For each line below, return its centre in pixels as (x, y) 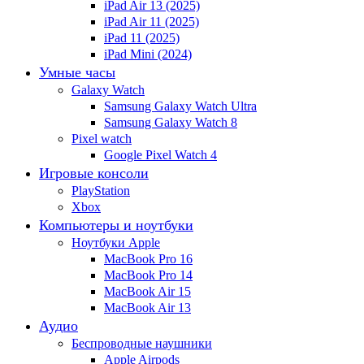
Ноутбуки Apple (116, 243)
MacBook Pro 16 (148, 259)
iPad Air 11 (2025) (152, 22)
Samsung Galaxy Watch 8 (171, 122)
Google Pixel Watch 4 (160, 155)
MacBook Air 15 (147, 291)
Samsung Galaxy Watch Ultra (180, 106)
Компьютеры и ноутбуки (116, 225)
